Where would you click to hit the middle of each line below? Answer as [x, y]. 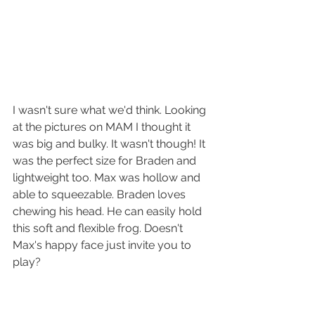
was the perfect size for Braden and [106, 161]
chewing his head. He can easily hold [109, 212]
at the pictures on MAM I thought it [103, 127]
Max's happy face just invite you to [103, 245]
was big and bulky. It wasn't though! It [110, 144]
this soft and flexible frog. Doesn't [99, 229]
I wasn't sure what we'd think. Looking [111, 110]
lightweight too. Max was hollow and [108, 178]
